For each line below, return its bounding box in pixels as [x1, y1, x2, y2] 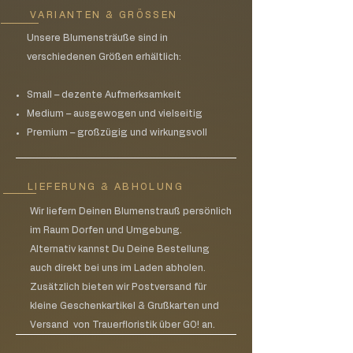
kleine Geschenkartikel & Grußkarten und [30, 300, 219, 310]
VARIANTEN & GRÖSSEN [30, 9, 178, 20]
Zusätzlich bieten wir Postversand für [30, 281, 206, 292]
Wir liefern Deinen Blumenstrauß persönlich [30, 206, 232, 216]
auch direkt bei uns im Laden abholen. [30, 262, 206, 273]
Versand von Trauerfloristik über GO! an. [30, 319, 215, 329]
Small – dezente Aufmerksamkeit [27, 89, 181, 99]
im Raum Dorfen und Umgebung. [30, 225, 182, 235]
